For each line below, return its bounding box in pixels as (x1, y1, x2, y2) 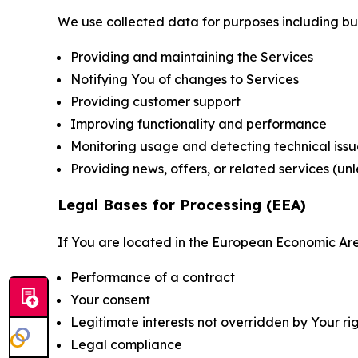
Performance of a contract (70, 268, 235, 285)
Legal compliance (70, 336, 182, 352)
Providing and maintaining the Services (70, 48, 313, 65)
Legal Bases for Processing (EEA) (58, 195, 306, 214)
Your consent (70, 291, 150, 308)
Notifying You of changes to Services (70, 70, 299, 87)
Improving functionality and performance (70, 115, 327, 132)
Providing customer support (70, 93, 241, 109)
